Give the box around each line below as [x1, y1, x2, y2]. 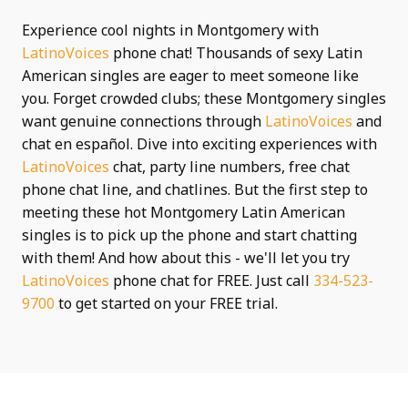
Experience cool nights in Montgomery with [22, 20, 319, 40]
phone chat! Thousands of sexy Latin [109, 43, 362, 63]
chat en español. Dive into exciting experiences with [22, 134, 377, 154]
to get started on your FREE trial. [55, 293, 278, 313]
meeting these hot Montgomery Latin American [22, 202, 345, 222]
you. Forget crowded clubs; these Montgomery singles [22, 88, 386, 108]
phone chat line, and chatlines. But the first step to [22, 179, 368, 199]
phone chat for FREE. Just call [109, 270, 313, 291]
